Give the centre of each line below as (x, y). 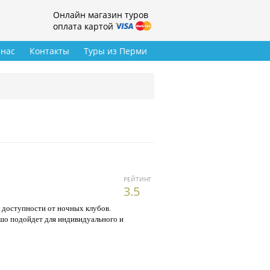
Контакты (49, 51)
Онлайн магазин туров (101, 15)
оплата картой (83, 27)
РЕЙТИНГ (137, 179)
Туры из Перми (115, 51)
